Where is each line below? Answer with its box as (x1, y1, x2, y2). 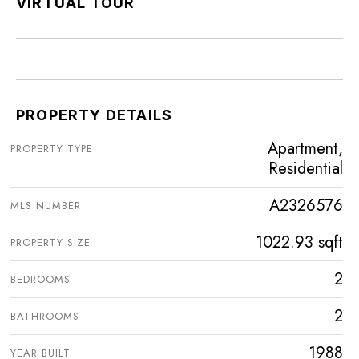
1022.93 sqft (256, 231, 343, 255)
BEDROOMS (10, 272, 71, 288)
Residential (268, 157, 343, 181)
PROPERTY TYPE (10, 141, 93, 157)
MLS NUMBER (10, 198, 81, 214)
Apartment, (268, 137, 343, 161)
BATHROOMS (10, 309, 79, 325)
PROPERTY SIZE (10, 235, 91, 251)
